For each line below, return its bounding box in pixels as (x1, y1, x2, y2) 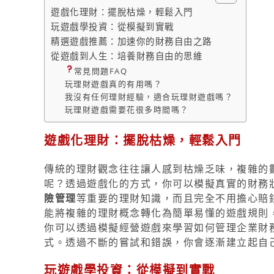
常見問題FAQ (73, 65, 128, 77)
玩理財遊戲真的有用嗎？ (64, 78, 163, 90)
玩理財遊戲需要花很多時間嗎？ (64, 104, 189, 116)
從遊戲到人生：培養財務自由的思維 (51, 50, 202, 62)
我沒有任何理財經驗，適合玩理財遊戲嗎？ (64, 91, 234, 103)
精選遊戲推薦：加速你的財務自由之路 (51, 35, 212, 47)
